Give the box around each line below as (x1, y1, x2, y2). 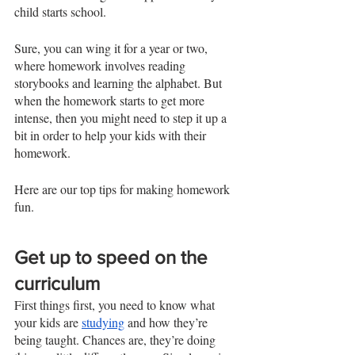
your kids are (14, 313, 82, 330)
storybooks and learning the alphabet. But (14, 74, 225, 91)
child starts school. (14, 2, 109, 20)
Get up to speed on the (14, 246, 212, 268)
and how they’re (124, 313, 211, 330)
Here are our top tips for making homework (14, 180, 233, 197)
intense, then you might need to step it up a (14, 109, 230, 126)
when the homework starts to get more (14, 91, 208, 109)
